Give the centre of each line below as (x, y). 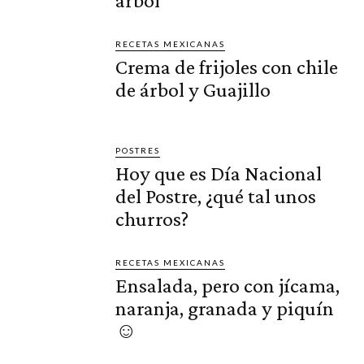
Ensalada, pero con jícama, (228, 285)
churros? (152, 219)
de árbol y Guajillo (193, 89)
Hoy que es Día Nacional (219, 173)
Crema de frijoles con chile (227, 67)
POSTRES (138, 150)
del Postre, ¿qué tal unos (216, 196)
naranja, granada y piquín (225, 308)
